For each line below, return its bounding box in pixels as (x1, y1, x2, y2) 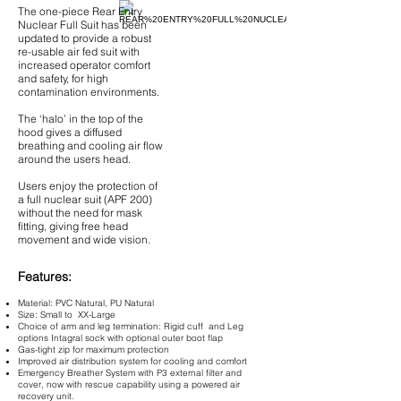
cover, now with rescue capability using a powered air (18, 379, 240, 390)
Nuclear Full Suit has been (18, 18, 147, 31)
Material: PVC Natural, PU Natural (18, 297, 154, 309)
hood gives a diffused (18, 125, 122, 139)
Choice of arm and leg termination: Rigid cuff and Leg (18, 320, 243, 332)
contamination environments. (18, 85, 159, 98)
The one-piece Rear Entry (18, 4, 142, 18)
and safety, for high (18, 72, 108, 85)
